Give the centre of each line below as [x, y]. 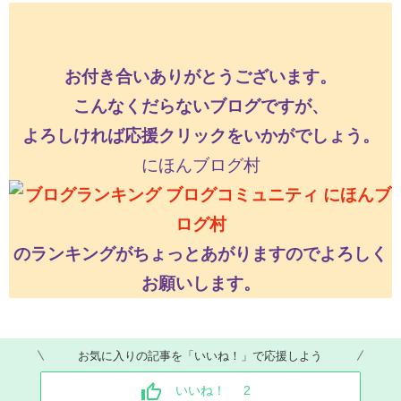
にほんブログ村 [200, 166]
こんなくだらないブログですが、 [200, 107]
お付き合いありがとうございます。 [200, 77]
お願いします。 [200, 284]
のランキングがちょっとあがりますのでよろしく [200, 254]
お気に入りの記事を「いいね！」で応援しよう [200, 355]
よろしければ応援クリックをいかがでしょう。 [200, 136]
